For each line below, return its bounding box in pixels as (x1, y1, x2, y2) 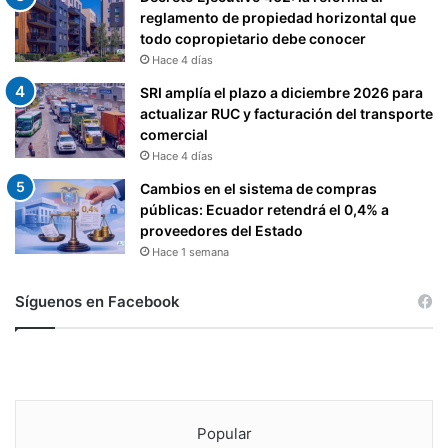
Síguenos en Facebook (15, 291, 180, 311)
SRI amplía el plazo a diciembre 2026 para (140, 83, 423, 101)
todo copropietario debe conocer (140, 29, 366, 47)
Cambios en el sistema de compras (140, 179, 377, 197)
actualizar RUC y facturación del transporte (140, 104, 433, 122)
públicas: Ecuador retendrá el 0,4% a (140, 200, 389, 218)
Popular (196, 423, 252, 443)
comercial (140, 125, 208, 143)
